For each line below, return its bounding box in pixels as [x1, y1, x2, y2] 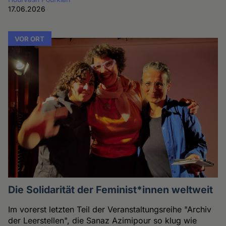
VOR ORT [15, 34, 45, 43]
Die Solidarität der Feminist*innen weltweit [8, 183, 213, 196]
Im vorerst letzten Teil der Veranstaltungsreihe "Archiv [8, 204, 212, 214]
